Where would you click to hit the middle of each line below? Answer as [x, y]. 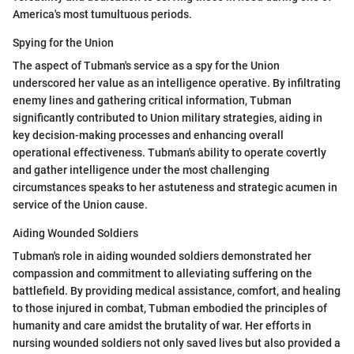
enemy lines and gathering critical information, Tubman [152, 100]
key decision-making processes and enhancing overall [148, 135]
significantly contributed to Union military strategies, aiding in [168, 117]
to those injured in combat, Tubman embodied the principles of [170, 308]
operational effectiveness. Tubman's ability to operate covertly [169, 152]
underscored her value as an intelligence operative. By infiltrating [177, 83]
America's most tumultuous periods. [102, 14]
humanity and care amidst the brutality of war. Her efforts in [162, 325]
